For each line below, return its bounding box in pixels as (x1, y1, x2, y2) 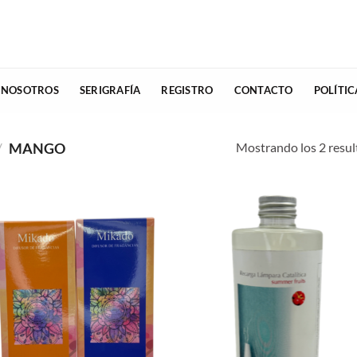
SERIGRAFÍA (79, 84, 141, 96)
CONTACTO (233, 84, 293, 96)
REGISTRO (161, 84, 214, 96)
